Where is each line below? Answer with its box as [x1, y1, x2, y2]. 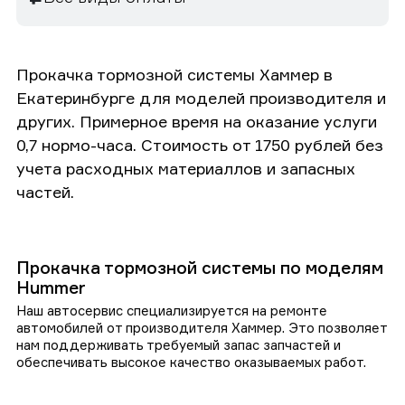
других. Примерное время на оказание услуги [16, 110, 377, 131]
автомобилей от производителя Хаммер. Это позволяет [16, 318, 387, 336]
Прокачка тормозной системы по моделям [16, 256, 383, 278]
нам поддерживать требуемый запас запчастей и [16, 335, 341, 353]
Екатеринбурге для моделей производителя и [16, 87, 386, 108]
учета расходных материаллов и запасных [16, 157, 355, 178]
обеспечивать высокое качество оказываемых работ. [16, 353, 366, 371]
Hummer [16, 276, 86, 298]
